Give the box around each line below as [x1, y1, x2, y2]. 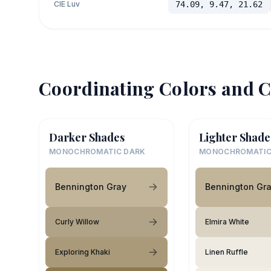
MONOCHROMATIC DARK [49, 146, 146, 156]
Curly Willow [55, 217, 99, 226]
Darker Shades [49, 129, 125, 145]
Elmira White [205, 217, 249, 226]
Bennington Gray [55, 181, 126, 192]
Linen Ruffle [205, 247, 248, 256]
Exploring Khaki [55, 247, 110, 256]
